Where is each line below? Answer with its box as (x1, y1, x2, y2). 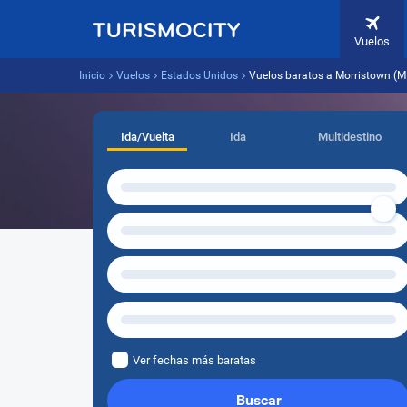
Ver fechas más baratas (133, 353, 256, 367)
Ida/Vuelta (120, 130, 174, 144)
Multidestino (317, 130, 382, 144)
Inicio (79, 69, 105, 82)
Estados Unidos (161, 69, 238, 82)
